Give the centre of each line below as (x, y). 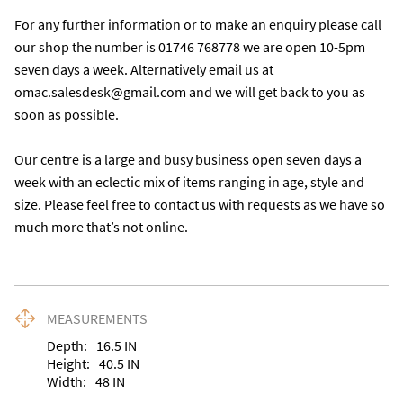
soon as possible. (68, 114)
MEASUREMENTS (97, 318)
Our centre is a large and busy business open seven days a (188, 159)
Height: (68, 363)
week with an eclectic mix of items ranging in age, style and (189, 182)
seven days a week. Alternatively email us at (144, 69)
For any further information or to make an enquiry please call (198, 24)
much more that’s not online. (101, 227)
